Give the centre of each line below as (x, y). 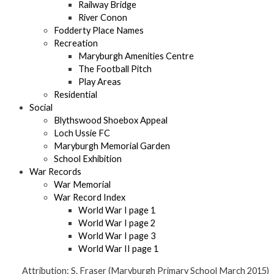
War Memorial (82, 185)
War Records (55, 172)
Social (41, 108)
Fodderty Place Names (99, 31)
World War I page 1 (117, 210)
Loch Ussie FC (82, 133)
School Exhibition (88, 159)
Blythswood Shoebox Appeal (111, 120)
